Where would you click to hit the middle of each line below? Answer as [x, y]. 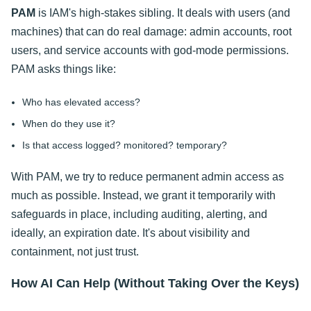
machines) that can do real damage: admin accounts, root [151, 32]
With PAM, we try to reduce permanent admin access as [148, 176]
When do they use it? [69, 123]
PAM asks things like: [64, 69]
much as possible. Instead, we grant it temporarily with [143, 195]
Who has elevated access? [81, 102]
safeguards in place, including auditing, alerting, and [139, 214]
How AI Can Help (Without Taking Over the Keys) [155, 284]
